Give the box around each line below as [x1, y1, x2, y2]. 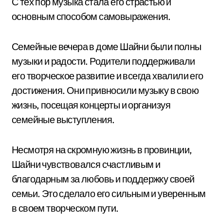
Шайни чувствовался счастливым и [12, 158, 161, 170]
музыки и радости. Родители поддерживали [12, 55, 195, 67]
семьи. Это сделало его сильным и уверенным [12, 187, 206, 200]
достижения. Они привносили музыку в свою [12, 84, 199, 96]
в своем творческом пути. [12, 202, 119, 214]
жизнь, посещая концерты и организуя [12, 99, 170, 111]
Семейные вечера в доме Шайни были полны [12, 40, 201, 53]
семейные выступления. [12, 113, 115, 126]
